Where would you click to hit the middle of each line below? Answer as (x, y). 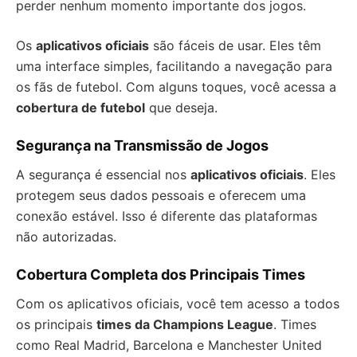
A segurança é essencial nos (103, 174)
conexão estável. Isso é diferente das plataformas (167, 216)
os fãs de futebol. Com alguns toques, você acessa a (176, 86)
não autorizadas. (66, 236)
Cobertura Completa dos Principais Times (161, 274)
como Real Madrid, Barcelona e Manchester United (169, 345)
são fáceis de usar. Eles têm (235, 45)
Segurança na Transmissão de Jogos (142, 145)
